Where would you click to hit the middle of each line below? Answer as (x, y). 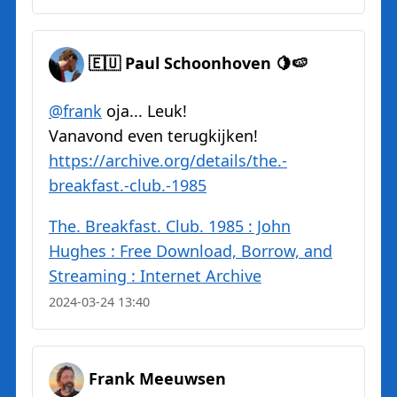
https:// (77, 161)
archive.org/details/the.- (196, 161)
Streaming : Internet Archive (155, 276)
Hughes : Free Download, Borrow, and (191, 251)
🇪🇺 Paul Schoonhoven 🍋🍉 (198, 63)
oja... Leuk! (144, 111)
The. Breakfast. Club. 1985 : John (170, 226)
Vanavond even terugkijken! (153, 136)
